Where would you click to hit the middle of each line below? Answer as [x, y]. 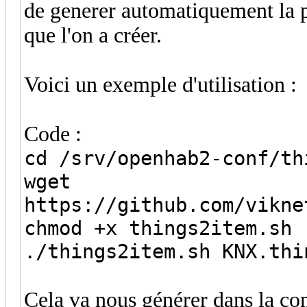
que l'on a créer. [93, 35]
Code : [53, 134]
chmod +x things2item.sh [164, 228]
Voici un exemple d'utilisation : [160, 84]
